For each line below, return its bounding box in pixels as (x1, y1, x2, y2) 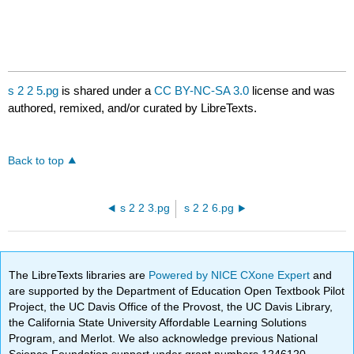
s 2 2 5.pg (8, 84, 59, 98)
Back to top (8, 155, 65, 168)
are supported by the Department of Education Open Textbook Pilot (9, 284, 345, 297)
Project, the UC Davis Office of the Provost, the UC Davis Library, (9, 299, 333, 313)
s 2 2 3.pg (120, 202, 171, 215)
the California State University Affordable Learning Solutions (9, 315, 307, 329)
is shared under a (58, 84, 155, 98)
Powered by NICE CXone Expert (149, 268, 314, 281)
